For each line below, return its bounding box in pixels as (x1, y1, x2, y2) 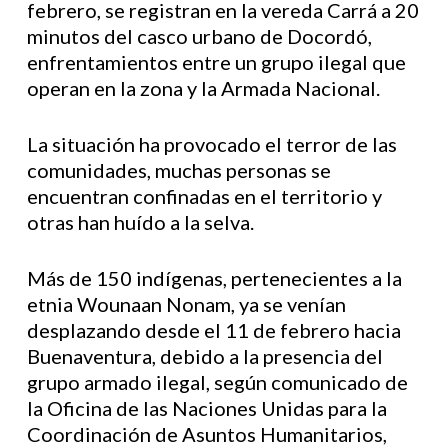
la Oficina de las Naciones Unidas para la (26, 396, 387, 420)
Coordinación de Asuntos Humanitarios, (26, 422, 387, 446)
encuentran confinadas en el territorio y (26, 184, 382, 208)
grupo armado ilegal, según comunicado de (26, 370, 408, 394)
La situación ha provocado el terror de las (26, 132, 397, 156)
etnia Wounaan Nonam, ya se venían (26, 292, 346, 316)
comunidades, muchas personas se (26, 158, 331, 182)
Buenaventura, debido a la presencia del (26, 344, 383, 368)
